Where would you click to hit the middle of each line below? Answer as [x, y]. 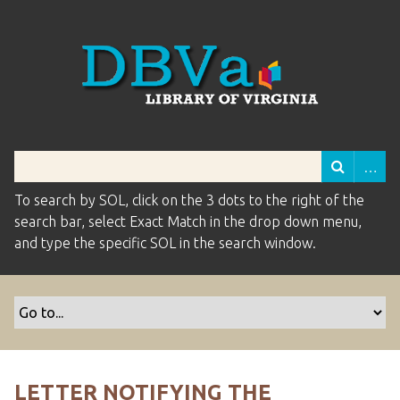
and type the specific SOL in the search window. [165, 243]
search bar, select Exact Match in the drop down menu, [188, 221]
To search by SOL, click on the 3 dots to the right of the [189, 200]
